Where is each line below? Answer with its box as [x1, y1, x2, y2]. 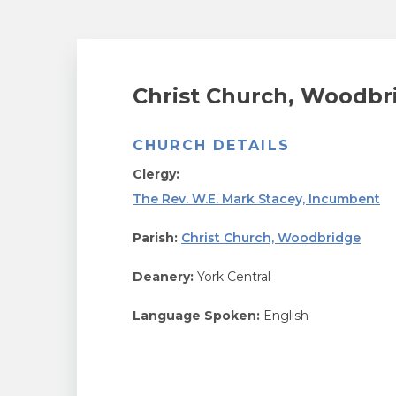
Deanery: [133, 269, 194, 285]
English [260, 308, 308, 324]
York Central [194, 269, 270, 285]
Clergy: [133, 166, 179, 182]
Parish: [133, 230, 178, 246]
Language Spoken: [133, 308, 260, 324]
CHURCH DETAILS [133, 137, 290, 154]
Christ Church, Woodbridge [181, 230, 361, 246]
